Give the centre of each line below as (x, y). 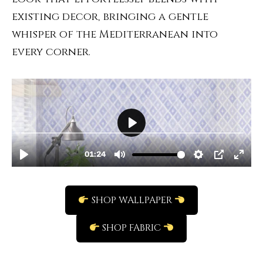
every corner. (51, 52)
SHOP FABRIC (131, 228)
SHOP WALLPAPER (131, 200)
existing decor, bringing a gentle (110, 17)
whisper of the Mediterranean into (115, 34)
